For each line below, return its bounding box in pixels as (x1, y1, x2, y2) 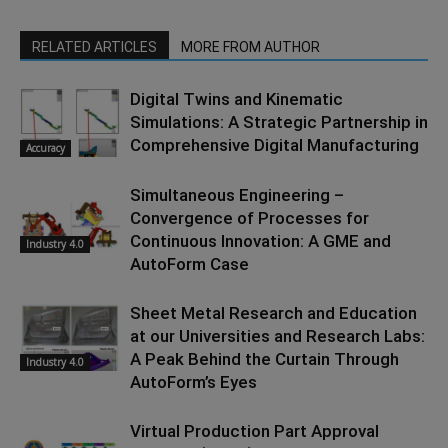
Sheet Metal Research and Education (130, 302, 417, 323)
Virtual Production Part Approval (130, 420, 379, 441)
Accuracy (26, 140, 65, 155)
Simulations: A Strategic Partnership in (130, 111, 428, 132)
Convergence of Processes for (130, 207, 369, 228)
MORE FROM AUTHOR (181, 38, 320, 55)
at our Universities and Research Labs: (130, 325, 425, 346)
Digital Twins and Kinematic (130, 88, 343, 109)
